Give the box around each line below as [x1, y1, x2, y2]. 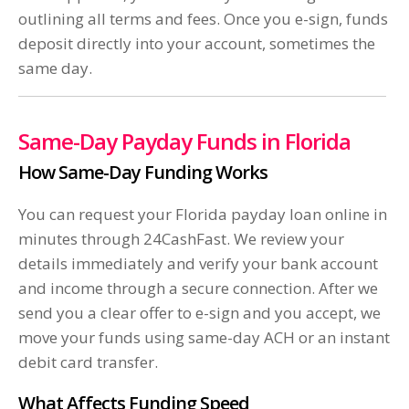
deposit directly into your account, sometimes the [18, 33, 375, 55]
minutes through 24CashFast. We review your [18, 228, 344, 250]
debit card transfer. [18, 351, 158, 373]
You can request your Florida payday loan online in [18, 204, 387, 225]
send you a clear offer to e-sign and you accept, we [18, 302, 381, 324]
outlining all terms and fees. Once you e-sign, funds [18, 8, 388, 30]
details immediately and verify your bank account [18, 253, 378, 275]
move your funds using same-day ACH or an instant [18, 327, 390, 349]
